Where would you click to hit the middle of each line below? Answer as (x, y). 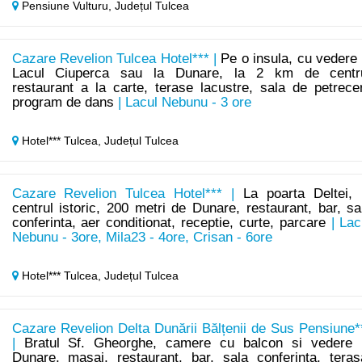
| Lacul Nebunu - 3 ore (182, 103)
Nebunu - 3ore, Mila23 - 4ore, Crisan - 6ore (142, 238)
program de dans (63, 103)
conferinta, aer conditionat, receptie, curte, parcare (168, 223)
